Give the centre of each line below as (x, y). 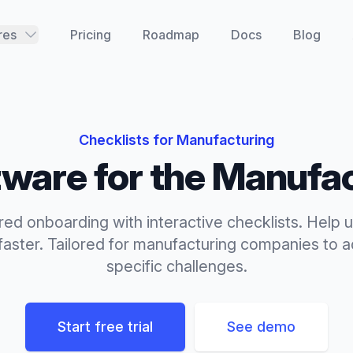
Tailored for (88, 244)
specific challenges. (176, 266)
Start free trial (105, 327)
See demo (261, 327)
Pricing (90, 35)
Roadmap (171, 35)
